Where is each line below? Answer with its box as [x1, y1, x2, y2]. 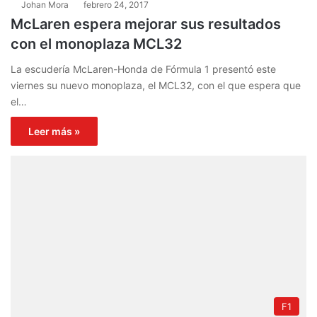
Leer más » [28, 125, 80, 137]
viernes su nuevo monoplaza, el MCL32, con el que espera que [11, 79, 301, 91]
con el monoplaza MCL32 [11, 35, 182, 52]
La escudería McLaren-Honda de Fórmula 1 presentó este [11, 62, 276, 75]
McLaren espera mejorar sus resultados [11, 15, 281, 33]
